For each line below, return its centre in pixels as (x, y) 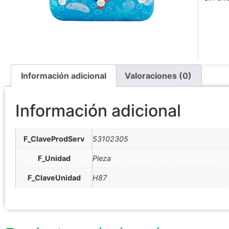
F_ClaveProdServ (54, 139)
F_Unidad (54, 158)
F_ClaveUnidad (54, 178)
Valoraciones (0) (158, 76)
